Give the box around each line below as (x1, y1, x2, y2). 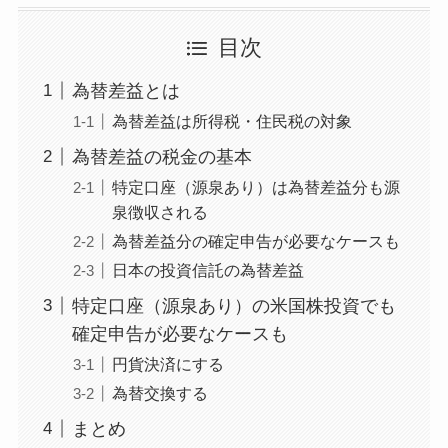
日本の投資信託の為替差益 (111, 260, 304, 279)
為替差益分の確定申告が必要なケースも (111, 231, 400, 250)
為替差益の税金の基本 (71, 146, 252, 167)
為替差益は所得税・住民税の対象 (111, 111, 352, 130)
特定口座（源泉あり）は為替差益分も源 (111, 177, 400, 196)
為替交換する (111, 383, 208, 402)
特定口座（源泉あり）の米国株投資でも (71, 295, 396, 316)
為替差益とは (71, 80, 180, 101)
